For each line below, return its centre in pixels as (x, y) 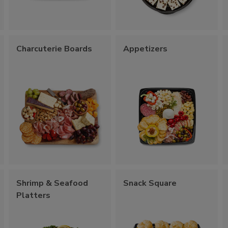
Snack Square (150, 183)
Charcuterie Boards (54, 49)
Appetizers (146, 49)
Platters (34, 195)
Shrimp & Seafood (52, 183)
